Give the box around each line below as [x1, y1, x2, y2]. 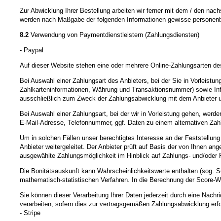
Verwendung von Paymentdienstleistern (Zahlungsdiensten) [29, 31, 199, 38]
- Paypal [20, 46, 43, 54]
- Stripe [20, 209, 40, 217]
